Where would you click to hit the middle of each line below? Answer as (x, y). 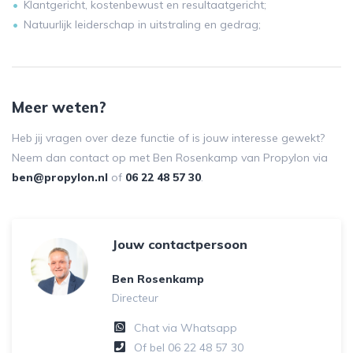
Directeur (135, 298)
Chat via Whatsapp (186, 328)
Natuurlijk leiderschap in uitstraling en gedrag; (142, 24)
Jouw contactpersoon (180, 244)
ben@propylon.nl (60, 177)
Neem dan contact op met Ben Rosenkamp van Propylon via (170, 158)
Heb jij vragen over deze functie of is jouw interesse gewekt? (168, 138)
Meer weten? (59, 107)
